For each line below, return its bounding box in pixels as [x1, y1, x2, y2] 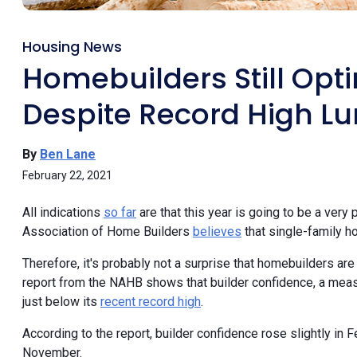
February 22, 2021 [22, 168, 112, 182]
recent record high [100, 293, 201, 309]
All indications [22, 204, 104, 220]
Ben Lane [40, 146, 96, 162]
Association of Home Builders [22, 223, 193, 239]
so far [104, 204, 136, 220]
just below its [22, 293, 100, 309]
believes [193, 223, 241, 239]
